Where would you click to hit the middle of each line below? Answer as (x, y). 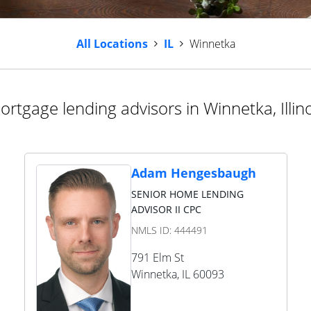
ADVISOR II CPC (166, 209)
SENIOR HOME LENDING (187, 194)
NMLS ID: (152, 230)
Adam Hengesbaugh (193, 173)
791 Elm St (157, 258)
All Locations (112, 44)
